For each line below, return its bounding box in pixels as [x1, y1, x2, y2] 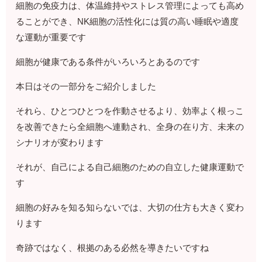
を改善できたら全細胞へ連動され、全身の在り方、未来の [16, 122, 244, 132]
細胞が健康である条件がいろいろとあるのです [16, 57, 201, 67]
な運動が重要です [16, 32, 87, 43]
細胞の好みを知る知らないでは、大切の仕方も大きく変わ [16, 202, 244, 213]
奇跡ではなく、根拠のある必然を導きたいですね [16, 243, 209, 253]
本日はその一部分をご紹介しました [16, 81, 157, 92]
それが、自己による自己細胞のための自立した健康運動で [16, 162, 244, 173]
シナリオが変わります [16, 137, 104, 148]
